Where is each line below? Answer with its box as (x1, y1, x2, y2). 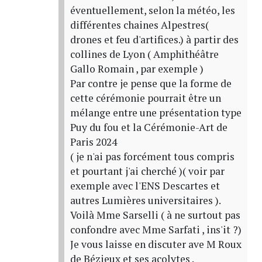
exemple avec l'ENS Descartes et (70, 179, 220, 193)
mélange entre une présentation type (70, 106, 242, 120)
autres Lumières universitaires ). (70, 194, 221, 208)
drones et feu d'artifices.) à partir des (70, 33, 239, 47)
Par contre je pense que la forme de (70, 77, 232, 91)
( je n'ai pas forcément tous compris (70, 150, 235, 164)
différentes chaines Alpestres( (70, 18, 209, 32)
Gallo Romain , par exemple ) (70, 62, 204, 76)
